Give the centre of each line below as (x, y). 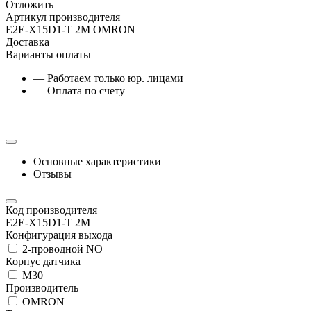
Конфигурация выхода (59, 235)
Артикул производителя (63, 17)
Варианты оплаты (48, 54)
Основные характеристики (97, 161)
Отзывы (52, 174)
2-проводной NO (61, 249)
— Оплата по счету (79, 90)
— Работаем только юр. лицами (108, 78)
